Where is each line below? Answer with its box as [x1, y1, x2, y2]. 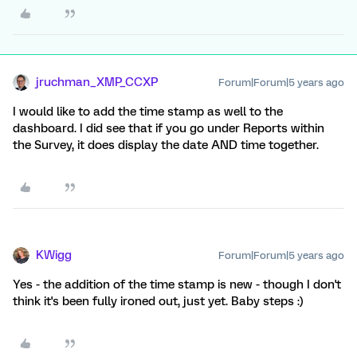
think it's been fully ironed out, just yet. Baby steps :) [13, 294, 304, 308]
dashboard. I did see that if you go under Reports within [13, 121, 324, 135]
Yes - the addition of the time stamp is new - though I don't [13, 277, 341, 292]
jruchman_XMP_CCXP [36, 75, 158, 89]
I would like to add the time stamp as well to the [13, 104, 283, 119]
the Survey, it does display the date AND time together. [13, 138, 319, 152]
